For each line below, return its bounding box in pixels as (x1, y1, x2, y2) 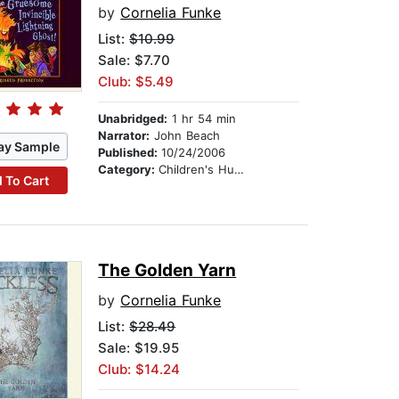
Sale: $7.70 (98, 52, 171, 69)
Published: (98, 145, 162, 160)
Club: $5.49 (98, 73, 175, 91)
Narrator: (98, 128, 151, 143)
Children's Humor (159, 162, 235, 177)
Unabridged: (98, 111, 168, 126)
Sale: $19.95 (98, 339, 180, 357)
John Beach (150, 128, 221, 143)
